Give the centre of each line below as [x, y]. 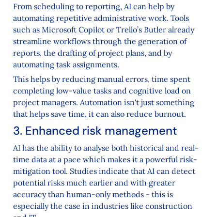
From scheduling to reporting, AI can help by [93, 7]
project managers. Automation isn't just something [103, 102]
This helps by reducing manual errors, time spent [101, 79]
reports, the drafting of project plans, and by [92, 53]
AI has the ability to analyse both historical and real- [106, 148]
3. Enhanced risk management [95, 131]
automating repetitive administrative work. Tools [101, 18]
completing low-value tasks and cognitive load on [102, 90]
